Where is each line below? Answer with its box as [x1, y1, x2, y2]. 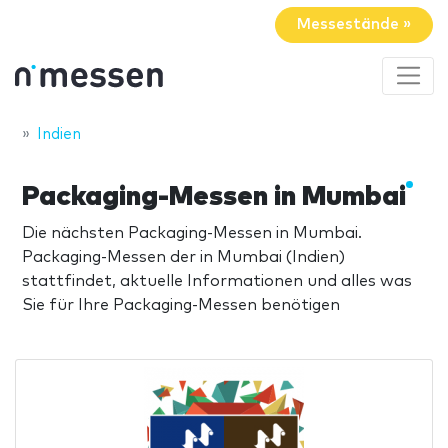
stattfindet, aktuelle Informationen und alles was [22, 272, 412, 289]
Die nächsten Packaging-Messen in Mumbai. [22, 224, 362, 241]
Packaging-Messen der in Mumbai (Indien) [22, 248, 345, 265]
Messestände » [297, 17, 411, 33]
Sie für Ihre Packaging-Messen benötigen [22, 296, 340, 313]
